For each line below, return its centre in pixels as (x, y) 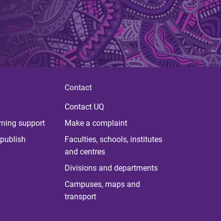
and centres (85, 152)
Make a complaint (96, 123)
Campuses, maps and (102, 184)
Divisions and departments (111, 168)
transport (80, 197)
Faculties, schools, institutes (113, 140)
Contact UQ (84, 107)
